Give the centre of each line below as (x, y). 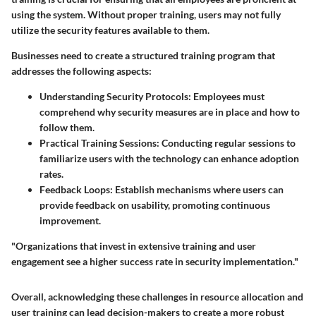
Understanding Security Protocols (114, 97)
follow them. (67, 128)
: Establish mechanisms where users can (197, 190)
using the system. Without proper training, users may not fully (146, 15)
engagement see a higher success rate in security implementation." (155, 262)
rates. (51, 174)
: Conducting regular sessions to (226, 143)
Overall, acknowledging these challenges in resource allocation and (157, 297)
